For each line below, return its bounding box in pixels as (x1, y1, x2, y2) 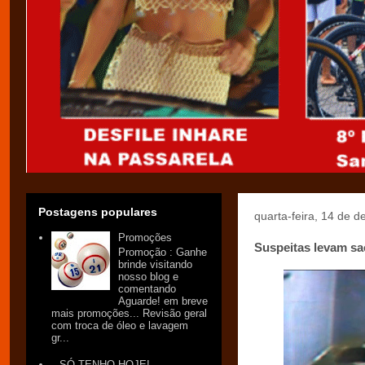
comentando (118, 282, 177, 295)
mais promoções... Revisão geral (51, 306, 208, 319)
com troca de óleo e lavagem (51, 319, 189, 332)
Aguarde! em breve (118, 294, 209, 307)
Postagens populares (38, 205, 157, 218)
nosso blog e (118, 270, 179, 283)
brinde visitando (118, 257, 193, 270)
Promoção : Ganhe (118, 245, 208, 258)
